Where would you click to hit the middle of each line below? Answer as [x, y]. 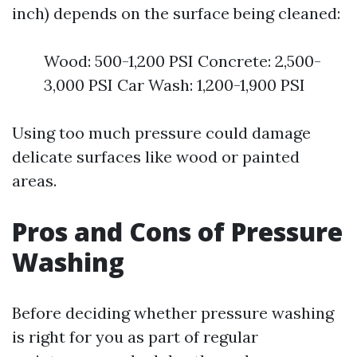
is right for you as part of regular [135, 337]
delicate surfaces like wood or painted [156, 157]
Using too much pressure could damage [161, 133]
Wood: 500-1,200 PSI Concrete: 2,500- [182, 61]
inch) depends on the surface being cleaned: [176, 13]
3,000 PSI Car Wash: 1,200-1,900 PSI [175, 85]
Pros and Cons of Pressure [177, 231]
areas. [34, 180]
